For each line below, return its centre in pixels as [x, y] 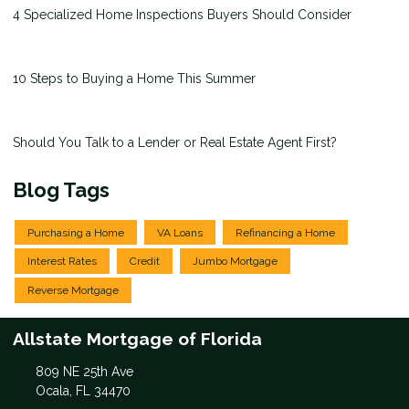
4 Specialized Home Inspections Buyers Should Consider [182, 14]
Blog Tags [61, 189]
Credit [145, 262]
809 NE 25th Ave [84, 372]
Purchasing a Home [76, 232]
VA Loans [180, 232]
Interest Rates [62, 262]
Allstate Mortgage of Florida [137, 338]
